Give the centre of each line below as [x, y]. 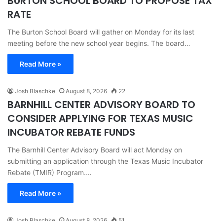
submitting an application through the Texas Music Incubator [105, 161]
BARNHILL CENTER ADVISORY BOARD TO [101, 104]
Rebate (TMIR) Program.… [50, 172]
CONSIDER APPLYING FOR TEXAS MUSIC [100, 118]
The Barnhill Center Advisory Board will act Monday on [95, 149]
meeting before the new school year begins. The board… [99, 43]
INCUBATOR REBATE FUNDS [71, 132]
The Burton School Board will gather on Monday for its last [101, 32]
